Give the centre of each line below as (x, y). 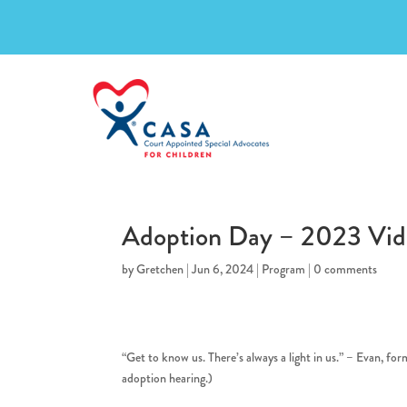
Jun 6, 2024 (223, 268)
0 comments (346, 268)
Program (284, 268)
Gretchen (160, 268)
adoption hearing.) (168, 377)
